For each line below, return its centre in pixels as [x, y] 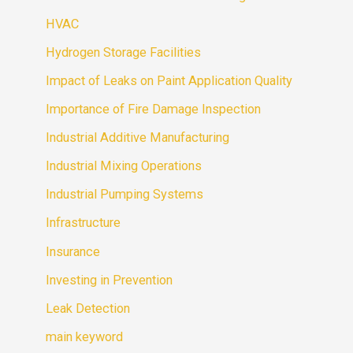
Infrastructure [84, 223]
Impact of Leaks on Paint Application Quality [169, 81]
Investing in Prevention [110, 280]
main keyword [85, 336]
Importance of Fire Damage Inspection [154, 110]
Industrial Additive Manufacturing [138, 138]
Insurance [73, 251]
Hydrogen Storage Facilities [124, 52]
